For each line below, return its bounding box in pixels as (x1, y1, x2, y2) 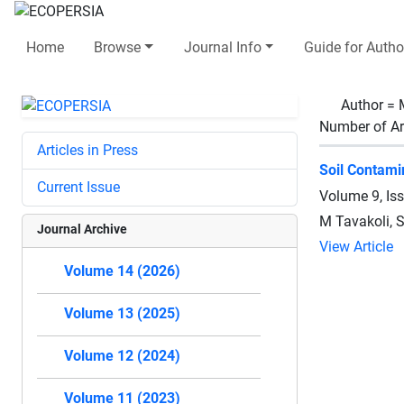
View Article (319, 237, 393, 255)
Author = (341, 96, 399, 114)
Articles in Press (37, 141, 138, 159)
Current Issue (37, 178, 120, 196)
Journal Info (183, 38, 262, 56)
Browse (94, 38, 142, 56)
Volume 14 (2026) (64, 262, 180, 280)
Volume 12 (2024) (64, 346, 180, 364)
